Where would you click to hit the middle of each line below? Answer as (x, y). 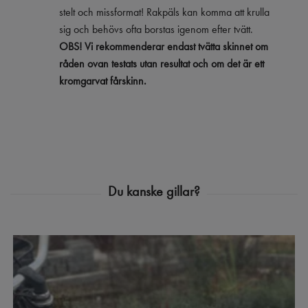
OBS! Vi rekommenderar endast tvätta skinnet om (164, 46)
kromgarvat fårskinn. (103, 80)
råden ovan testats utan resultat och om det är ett (162, 63)
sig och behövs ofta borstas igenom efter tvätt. (156, 29)
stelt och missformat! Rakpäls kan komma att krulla (164, 12)
